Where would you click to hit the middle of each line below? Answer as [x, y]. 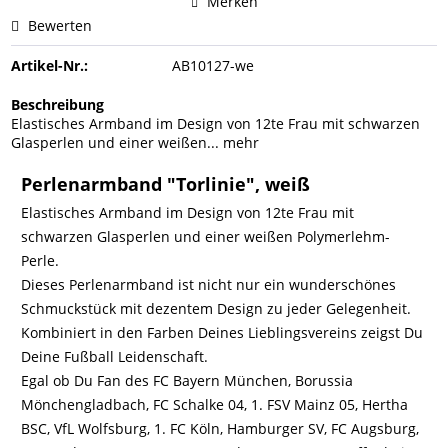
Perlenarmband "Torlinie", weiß [166, 184]
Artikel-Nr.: [50, 65]
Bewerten [58, 25]
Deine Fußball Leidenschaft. [115, 356]
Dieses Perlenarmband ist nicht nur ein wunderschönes [209, 284]
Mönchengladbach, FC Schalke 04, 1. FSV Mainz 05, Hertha [215, 404]
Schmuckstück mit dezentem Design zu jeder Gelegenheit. [216, 308]
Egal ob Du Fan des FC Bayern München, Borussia [187, 380]
